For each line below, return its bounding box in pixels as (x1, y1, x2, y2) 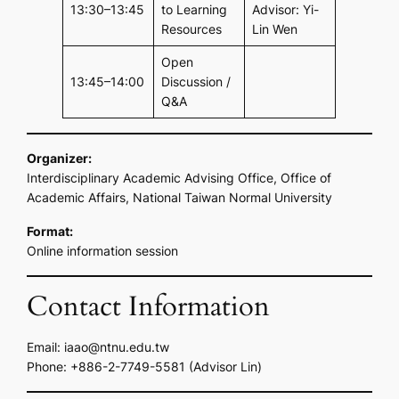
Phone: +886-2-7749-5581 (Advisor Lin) (27, 358, 263, 374)
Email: (27, 338, 65, 354)
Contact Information (27, 288, 271, 325)
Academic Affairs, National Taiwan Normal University (27, 189, 333, 205)
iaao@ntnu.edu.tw (64, 338, 170, 354)
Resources (160, 20, 222, 37)
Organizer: (27, 150, 93, 166)
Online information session (27, 242, 179, 258)
